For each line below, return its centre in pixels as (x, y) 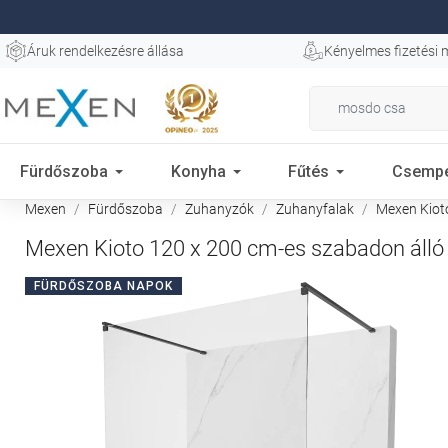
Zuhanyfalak (315, 209)
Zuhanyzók (219, 209)
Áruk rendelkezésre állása (105, 51)
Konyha (198, 171)
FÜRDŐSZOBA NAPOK (103, 286)
